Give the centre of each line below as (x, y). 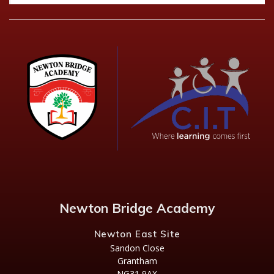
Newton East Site (137, 234)
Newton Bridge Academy (137, 208)
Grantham (137, 261)
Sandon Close (137, 248)
